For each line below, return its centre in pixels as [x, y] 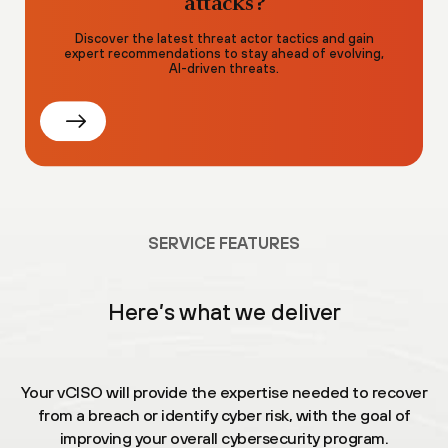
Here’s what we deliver [224, 312]
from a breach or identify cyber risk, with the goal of [224, 415]
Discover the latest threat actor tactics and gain [224, 39]
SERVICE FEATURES [224, 243]
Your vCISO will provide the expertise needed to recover [224, 392]
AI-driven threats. [224, 69]
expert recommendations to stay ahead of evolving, [224, 54]
